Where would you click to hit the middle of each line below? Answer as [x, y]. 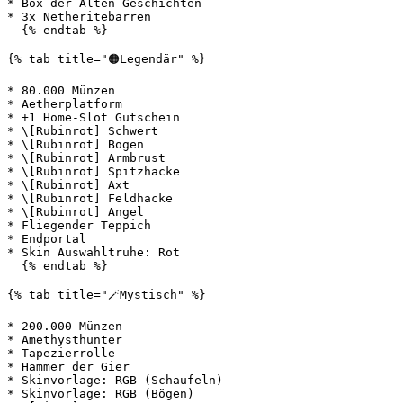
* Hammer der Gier [68, 367]
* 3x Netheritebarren [79, 17]
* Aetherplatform [65, 104]
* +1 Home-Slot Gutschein [94, 117]
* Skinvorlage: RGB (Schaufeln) [115, 380]
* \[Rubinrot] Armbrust [86, 158]
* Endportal [47, 239]
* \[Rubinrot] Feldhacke [90, 198]
